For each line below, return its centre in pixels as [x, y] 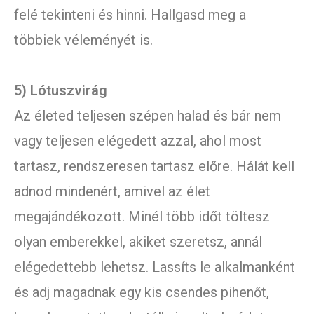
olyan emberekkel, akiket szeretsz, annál [138, 242]
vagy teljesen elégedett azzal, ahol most [138, 141]
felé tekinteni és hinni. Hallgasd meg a [130, 15]
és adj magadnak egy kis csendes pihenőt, [142, 293]
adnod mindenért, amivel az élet [112, 192]
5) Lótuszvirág [61, 91]
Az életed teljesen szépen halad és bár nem [148, 116]
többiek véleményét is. [83, 40]
